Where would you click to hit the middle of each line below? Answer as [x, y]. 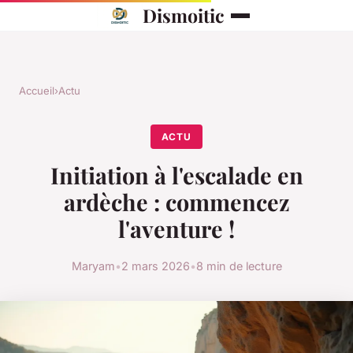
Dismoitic [184, 15]
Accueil [37, 91]
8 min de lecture [239, 266]
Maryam [93, 266]
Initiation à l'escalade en [176, 175]
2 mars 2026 [155, 266]
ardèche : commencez [176, 202]
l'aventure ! [176, 229]
